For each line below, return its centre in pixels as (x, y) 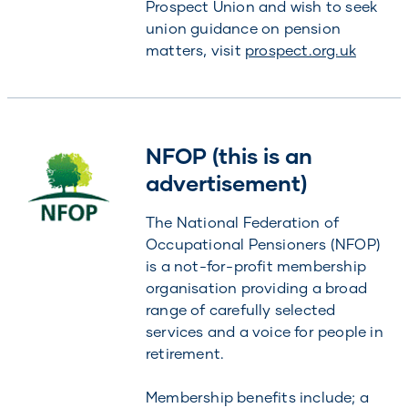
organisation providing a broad (256, 287)
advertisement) (226, 183)
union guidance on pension (243, 28)
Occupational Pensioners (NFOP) (263, 244)
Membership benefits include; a (257, 397)
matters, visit (195, 50)
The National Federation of (242, 222)
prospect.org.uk (300, 50)
